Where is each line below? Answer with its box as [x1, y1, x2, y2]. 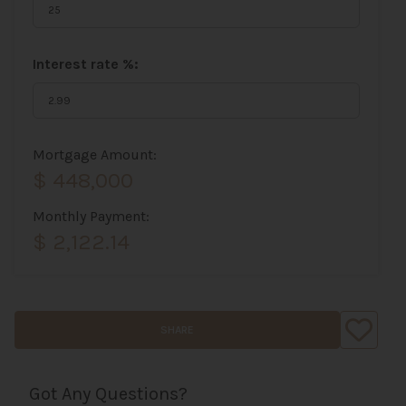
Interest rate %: [33, 55, 139, 72]
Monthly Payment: [33, 208, 150, 225]
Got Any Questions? [29, 383, 188, 404]
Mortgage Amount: [33, 146, 157, 163]
